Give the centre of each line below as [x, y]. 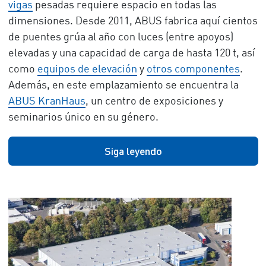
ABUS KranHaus [47, 102]
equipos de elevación [87, 70]
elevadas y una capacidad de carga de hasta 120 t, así [132, 54]
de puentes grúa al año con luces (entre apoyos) [121, 38]
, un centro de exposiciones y [154, 102]
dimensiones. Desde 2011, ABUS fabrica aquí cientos [133, 22]
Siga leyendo [133, 151]
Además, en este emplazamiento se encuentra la [123, 86]
